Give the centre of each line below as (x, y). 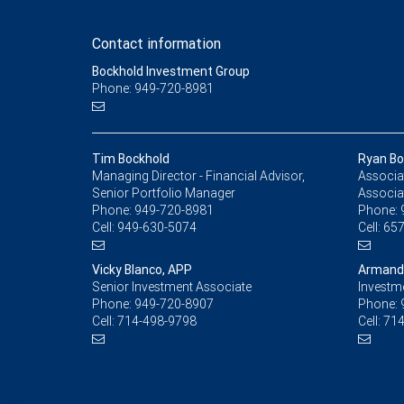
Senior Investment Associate (172, 287)
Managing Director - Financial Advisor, (198, 176)
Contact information (156, 44)
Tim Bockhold (131, 159)
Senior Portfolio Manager (164, 193)
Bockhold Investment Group (171, 72)
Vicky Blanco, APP (142, 270)
